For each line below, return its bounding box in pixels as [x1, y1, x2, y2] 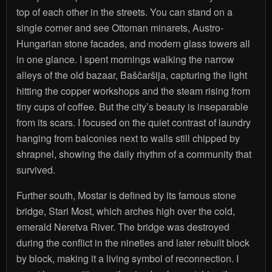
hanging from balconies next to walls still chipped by [16, 131, 240, 145]
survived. [16, 162, 55, 177]
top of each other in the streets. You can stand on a [16, 4, 233, 19]
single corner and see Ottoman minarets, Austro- [16, 20, 223, 35]
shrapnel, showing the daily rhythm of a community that [16, 146, 251, 161]
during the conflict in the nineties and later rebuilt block [16, 235, 250, 250]
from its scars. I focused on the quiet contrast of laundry [16, 115, 251, 129]
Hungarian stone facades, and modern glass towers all [16, 36, 250, 50]
